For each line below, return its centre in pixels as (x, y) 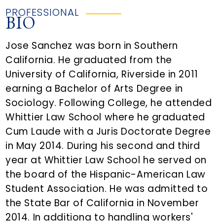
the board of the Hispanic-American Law (106, 175)
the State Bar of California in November (102, 203)
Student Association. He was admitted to (107, 189)
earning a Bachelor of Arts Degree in (94, 89)
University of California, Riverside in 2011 (102, 74)
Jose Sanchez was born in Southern (92, 46)
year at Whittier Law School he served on (106, 160)
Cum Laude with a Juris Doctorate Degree (108, 132)
